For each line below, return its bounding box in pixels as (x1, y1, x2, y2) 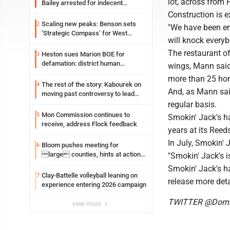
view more (72, 200, 102, 207)
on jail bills (42, 160, 72, 167)
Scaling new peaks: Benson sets (42, 20, 136, 28)
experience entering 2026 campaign (42, 181, 146, 188)
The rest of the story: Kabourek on (42, 81, 141, 88)
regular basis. (168, 100, 217, 109)
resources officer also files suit (42, 69, 133, 76)
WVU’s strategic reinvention (42, 99, 122, 107)
